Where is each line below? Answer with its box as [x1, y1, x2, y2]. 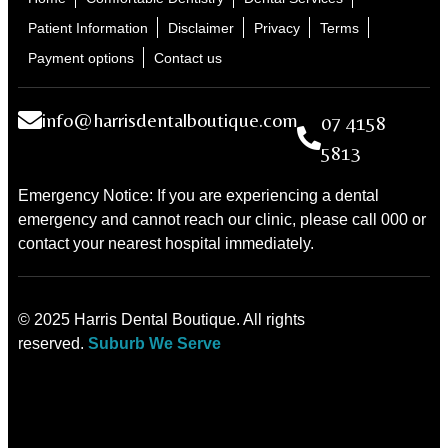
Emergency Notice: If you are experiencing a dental [18, 187, 379, 205]
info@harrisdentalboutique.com [42, 108, 298, 132]
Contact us [154, 50, 222, 67]
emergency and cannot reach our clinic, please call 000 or [18, 211, 426, 229]
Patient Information [28, 20, 148, 37]
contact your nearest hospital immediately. [18, 235, 314, 253]
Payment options [28, 50, 134, 67]
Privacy [254, 20, 300, 37]
